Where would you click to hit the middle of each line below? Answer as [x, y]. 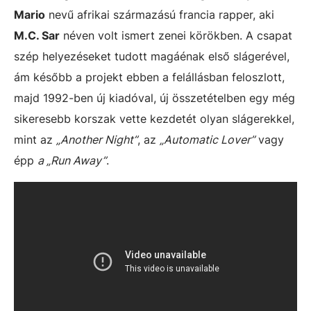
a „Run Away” [72, 160]
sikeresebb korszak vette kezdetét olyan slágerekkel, [154, 118]
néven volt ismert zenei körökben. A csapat [176, 35]
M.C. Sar [37, 35]
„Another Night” [97, 139]
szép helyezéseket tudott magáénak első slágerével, [152, 56]
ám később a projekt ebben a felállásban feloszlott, [149, 77]
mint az [35, 139]
